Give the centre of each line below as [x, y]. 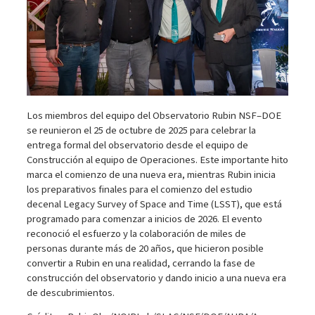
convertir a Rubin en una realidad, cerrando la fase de [141, 263]
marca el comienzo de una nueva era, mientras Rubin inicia [151, 174]
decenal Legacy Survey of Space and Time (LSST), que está [154, 204]
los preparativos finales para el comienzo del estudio [139, 189]
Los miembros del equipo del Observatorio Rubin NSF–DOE [154, 115]
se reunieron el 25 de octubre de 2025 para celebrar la [141, 130]
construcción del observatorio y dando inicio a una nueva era [156, 278]
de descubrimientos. [70, 292]
